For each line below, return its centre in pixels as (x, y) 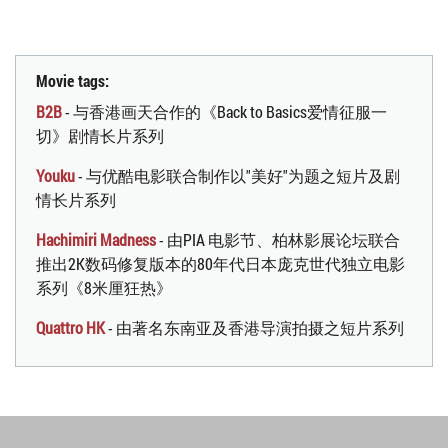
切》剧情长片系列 (100, 135)
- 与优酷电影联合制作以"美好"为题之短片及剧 (237, 175)
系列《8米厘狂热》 (104, 287)
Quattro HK (70, 327)
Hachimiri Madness (96, 239)
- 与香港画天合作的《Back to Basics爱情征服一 (224, 111)
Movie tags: (72, 80)
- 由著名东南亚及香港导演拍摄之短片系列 (254, 327)
